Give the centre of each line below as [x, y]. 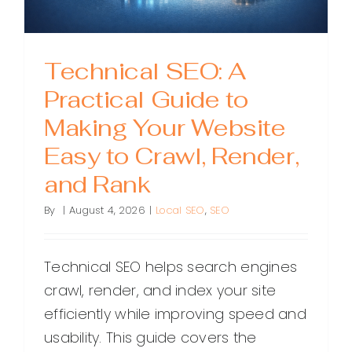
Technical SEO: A [145, 71]
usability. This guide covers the [150, 338]
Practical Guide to [146, 100]
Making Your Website [165, 128]
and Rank [97, 185]
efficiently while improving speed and [175, 314]
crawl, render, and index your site [160, 291]
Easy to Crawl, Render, [172, 156]
